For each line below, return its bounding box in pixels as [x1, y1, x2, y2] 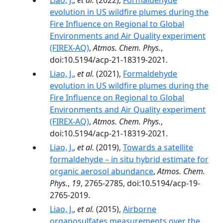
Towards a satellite [123, 142, 193, 153]
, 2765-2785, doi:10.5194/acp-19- [81, 178, 200, 189]
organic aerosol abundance [50, 166, 153, 177]
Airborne [123, 204, 156, 215]
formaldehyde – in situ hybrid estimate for [50, 154, 209, 165]
